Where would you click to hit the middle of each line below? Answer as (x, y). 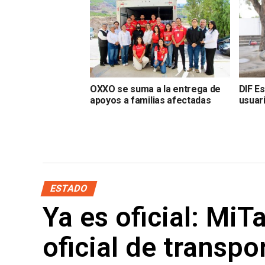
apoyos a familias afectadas (151, 101)
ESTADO (69, 188)
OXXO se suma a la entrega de (156, 89)
